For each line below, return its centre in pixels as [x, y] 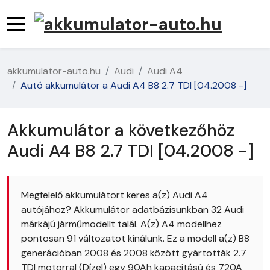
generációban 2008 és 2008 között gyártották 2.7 [134, 253]
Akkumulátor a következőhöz [121, 130]
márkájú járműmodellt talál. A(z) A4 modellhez [121, 224]
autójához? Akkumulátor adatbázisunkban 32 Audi [133, 209]
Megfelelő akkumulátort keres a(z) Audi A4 [115, 195]
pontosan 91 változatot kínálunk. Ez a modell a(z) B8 [135, 238]
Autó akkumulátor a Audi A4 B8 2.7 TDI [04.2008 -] [133, 85]
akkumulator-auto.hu [54, 71]
